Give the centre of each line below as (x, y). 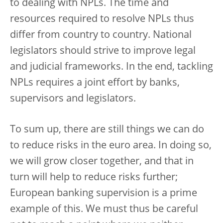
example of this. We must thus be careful (104, 210)
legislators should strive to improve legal (103, 51)
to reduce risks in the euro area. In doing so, (111, 146)
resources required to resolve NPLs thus (102, 19)
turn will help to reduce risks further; (94, 178)
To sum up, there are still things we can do (107, 130)
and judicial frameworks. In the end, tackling (111, 67)
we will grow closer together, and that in (102, 162)
